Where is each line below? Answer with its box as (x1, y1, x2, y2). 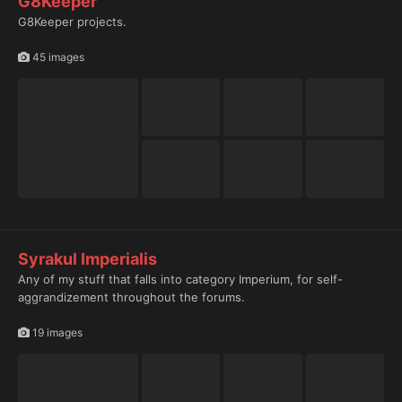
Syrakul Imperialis (18, 249, 157, 269)
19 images (30, 326, 83, 340)
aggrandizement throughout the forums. (18, 290, 245, 305)
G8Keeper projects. (18, 13, 127, 29)
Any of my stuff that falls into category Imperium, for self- (18, 272, 343, 287)
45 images (30, 50, 84, 65)
